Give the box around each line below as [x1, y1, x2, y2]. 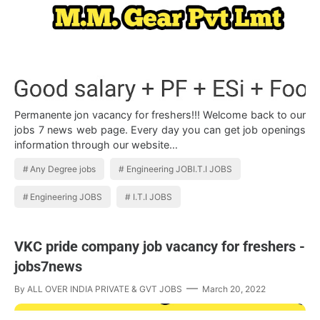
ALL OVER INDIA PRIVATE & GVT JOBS [27, 284, 182, 295]
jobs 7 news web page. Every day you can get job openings [14, 124, 306, 136]
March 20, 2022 [202, 284, 266, 295]
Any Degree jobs [30, 164, 96, 175]
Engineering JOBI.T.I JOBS [126, 164, 232, 175]
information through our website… [14, 139, 178, 151]
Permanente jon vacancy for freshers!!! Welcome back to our [14, 109, 306, 121]
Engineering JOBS [30, 191, 103, 203]
